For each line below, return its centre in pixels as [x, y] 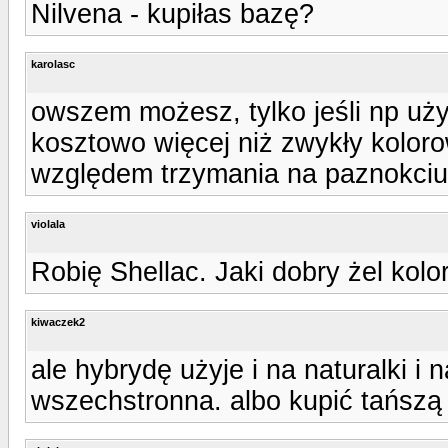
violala [48, 223]
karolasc [53, 63]
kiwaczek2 [58, 321]
